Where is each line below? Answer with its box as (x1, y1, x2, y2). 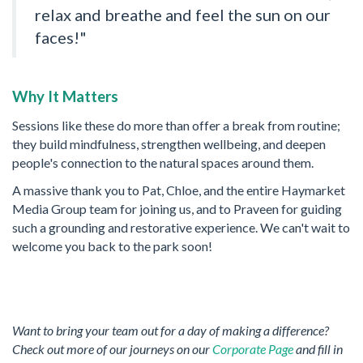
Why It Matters (12, 88, 118, 106)
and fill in (296, 340, 343, 357)
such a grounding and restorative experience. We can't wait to (12, 220, 350, 236)
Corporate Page (212, 340, 296, 357)
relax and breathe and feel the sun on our (35, 4, 331, 24)
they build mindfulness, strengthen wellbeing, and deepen (12, 135, 326, 152)
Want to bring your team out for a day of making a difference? (12, 322, 329, 338)
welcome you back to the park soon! (12, 238, 212, 254)
